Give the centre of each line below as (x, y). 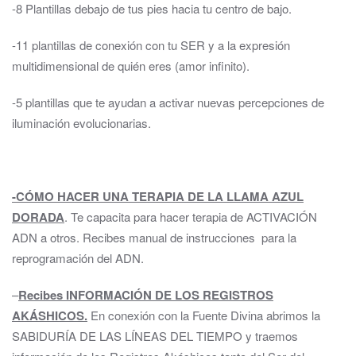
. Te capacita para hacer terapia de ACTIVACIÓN (191, 217)
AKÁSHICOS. (50, 315)
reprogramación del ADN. (78, 258)
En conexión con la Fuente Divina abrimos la (204, 315)
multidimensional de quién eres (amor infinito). (131, 66)
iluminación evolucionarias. (81, 123)
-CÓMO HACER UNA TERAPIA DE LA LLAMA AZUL (158, 196)
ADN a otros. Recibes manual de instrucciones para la (154, 237)
